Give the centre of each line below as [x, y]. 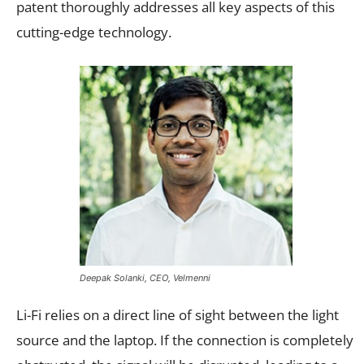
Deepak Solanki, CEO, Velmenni [145, 277]
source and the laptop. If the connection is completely [185, 340]
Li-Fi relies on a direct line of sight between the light [178, 314]
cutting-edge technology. [94, 32]
